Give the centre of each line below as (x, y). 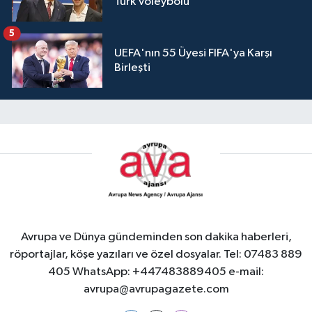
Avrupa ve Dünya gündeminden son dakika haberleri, (156, 237)
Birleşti (132, 68)
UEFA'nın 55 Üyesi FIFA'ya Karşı (193, 54)
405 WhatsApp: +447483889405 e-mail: (156, 272)
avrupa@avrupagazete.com (156, 289)
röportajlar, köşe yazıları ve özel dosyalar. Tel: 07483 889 (156, 255)
